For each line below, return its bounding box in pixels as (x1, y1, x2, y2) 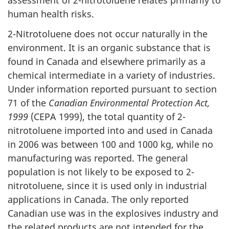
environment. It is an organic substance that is (8, 41, 211, 54)
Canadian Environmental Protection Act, (49, 96, 210, 109)
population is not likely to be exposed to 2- (8, 165, 194, 178)
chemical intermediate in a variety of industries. (8, 68, 215, 81)
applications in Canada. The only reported (8, 193, 189, 205)
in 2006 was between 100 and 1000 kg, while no (8, 138, 213, 150)
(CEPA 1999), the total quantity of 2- (28, 110, 186, 123)
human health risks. (8, 8, 94, 20)
